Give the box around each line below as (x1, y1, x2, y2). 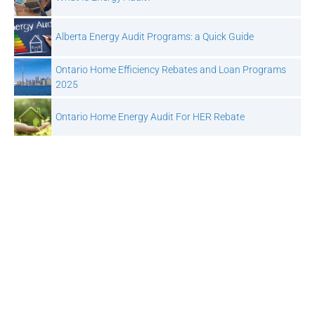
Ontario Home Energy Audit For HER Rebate (55, 110, 245, 122)
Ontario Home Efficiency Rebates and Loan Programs (55, 63, 286, 75)
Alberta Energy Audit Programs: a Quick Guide (55, 31, 254, 43)
